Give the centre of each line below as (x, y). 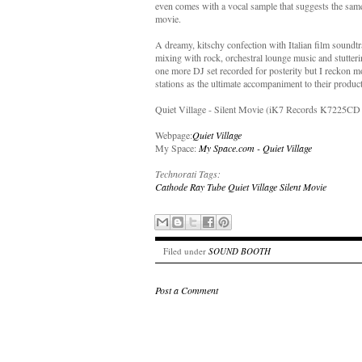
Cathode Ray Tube (190, 187)
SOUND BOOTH (240, 251)
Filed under (186, 251)
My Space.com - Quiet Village (255, 148)
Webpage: (174, 135)
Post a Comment (187, 290)
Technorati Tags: (188, 174)
